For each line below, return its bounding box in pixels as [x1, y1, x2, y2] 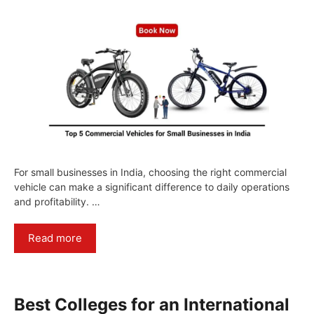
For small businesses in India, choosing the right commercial [14, 166, 287, 179]
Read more [28, 231, 82, 245]
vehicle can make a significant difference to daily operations [14, 181, 289, 193]
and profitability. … [14, 196, 100, 208]
